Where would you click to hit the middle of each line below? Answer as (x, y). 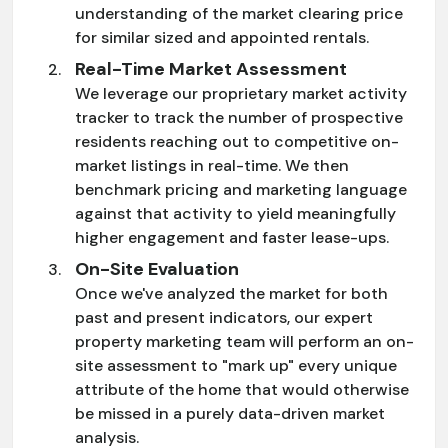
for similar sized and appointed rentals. (222, 37)
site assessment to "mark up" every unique (236, 365)
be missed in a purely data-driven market (230, 413)
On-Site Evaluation (157, 268)
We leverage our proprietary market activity (241, 93)
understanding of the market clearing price (239, 13)
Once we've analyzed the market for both (231, 293)
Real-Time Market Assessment (211, 68)
